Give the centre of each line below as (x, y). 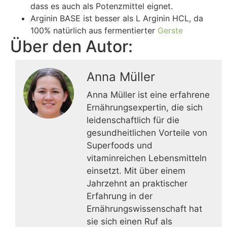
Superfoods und (120, 146)
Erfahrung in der (120, 196)
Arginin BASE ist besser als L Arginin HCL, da (117, 18)
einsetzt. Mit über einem (136, 171)
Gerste (170, 31)
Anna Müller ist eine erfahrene (148, 95)
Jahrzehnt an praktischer (137, 184)
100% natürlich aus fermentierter (94, 31)
